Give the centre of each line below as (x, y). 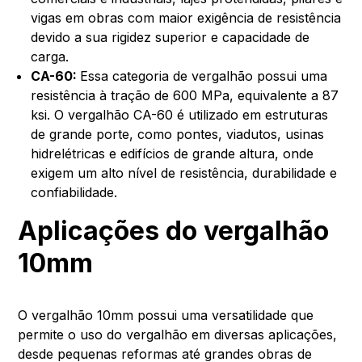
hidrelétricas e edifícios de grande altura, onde (173, 153)
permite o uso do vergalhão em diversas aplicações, (178, 334)
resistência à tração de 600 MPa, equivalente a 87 (185, 95)
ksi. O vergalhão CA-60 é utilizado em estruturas (180, 114)
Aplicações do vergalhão (174, 230)
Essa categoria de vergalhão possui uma (204, 76)
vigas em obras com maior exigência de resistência (186, 17)
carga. (50, 56)
